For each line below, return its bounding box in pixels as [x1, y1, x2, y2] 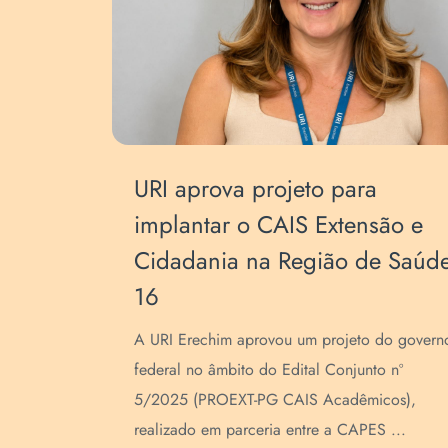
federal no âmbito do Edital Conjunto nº [134, 357, 404, 381]
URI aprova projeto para [134, 170, 378, 206]
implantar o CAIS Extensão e [134, 206, 424, 242]
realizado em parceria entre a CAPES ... [134, 417, 407, 441]
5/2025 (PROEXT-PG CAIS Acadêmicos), [134, 387, 417, 411]
